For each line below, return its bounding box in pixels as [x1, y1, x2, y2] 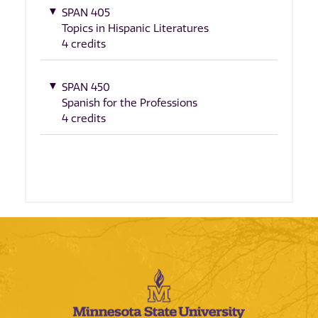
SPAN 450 [62, 80, 110, 94]
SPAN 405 [62, 6, 110, 20]
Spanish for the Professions [62, 96, 197, 109]
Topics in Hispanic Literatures [62, 22, 209, 35]
